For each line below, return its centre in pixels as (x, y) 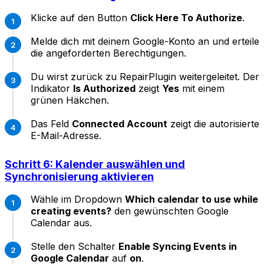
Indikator (52, 89)
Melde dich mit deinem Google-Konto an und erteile (145, 42)
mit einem (202, 89)
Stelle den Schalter (75, 247)
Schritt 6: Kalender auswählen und (95, 164)
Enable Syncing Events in (178, 247)
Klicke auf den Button (80, 18)
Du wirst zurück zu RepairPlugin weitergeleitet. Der (145, 77)
